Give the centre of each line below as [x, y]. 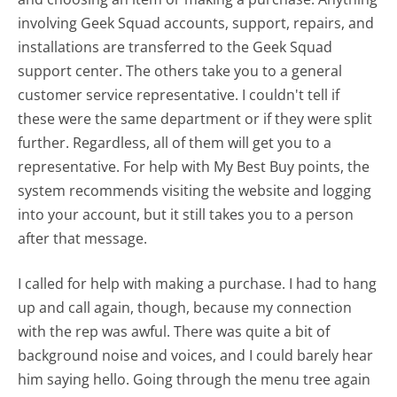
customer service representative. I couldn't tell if [179, 94]
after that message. [83, 238]
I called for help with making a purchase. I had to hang [198, 283]
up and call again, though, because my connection [185, 307]
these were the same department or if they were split [195, 118]
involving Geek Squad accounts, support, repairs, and [196, 23]
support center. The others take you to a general [180, 70]
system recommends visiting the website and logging [195, 190]
